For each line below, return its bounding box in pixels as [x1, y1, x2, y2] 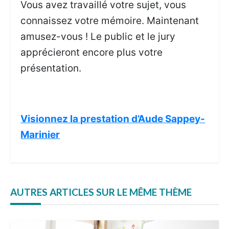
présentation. [20, 62, 82, 75]
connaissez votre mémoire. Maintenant [20, 15, 199, 27]
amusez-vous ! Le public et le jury [20, 31, 176, 43]
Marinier [20, 129, 60, 141]
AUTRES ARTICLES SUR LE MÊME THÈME [10, 186, 192, 198]
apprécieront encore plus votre [20, 47, 163, 59]
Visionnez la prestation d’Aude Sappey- [20, 113, 205, 125]
